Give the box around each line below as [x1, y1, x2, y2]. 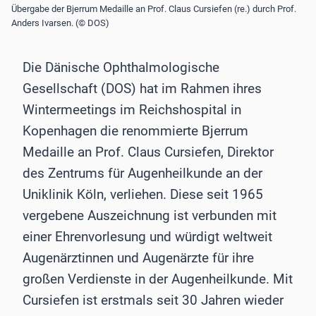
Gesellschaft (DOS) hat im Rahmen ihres [23, 80, 262, 97]
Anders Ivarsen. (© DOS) [11, 17, 109, 28]
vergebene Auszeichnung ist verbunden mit [23, 207, 276, 224]
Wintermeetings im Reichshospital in [23, 102, 241, 119]
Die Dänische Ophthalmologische [23, 59, 219, 76]
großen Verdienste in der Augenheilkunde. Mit [23, 271, 293, 288]
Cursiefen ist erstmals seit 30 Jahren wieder [23, 292, 284, 309]
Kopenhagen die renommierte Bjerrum [23, 123, 248, 140]
